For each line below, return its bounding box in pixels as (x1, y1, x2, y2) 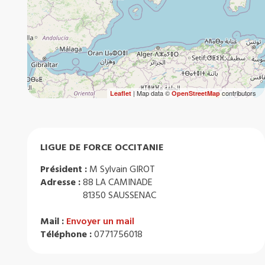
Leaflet (109, 88, 131, 98)
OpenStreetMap (171, 88, 220, 98)
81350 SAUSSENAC (83, 188, 157, 202)
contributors (219, 88, 256, 98)
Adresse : (40, 175, 81, 189)
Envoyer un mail (66, 214, 135, 228)
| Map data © (131, 88, 172, 98)
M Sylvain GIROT (89, 162, 156, 176)
